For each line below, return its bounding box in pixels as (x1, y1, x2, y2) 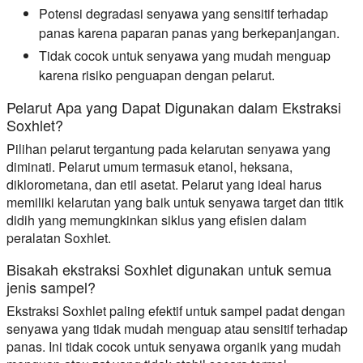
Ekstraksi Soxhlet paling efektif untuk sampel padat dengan (6, 301, 345, 320)
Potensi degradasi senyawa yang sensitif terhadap (39, 3, 328, 23)
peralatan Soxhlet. (6, 228, 111, 247)
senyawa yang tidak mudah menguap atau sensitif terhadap (6, 318, 348, 338)
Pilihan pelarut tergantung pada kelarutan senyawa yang (6, 139, 331, 158)
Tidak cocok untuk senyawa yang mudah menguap (39, 45, 331, 65)
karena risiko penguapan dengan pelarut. (39, 65, 275, 84)
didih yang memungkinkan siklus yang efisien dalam (6, 210, 306, 229)
